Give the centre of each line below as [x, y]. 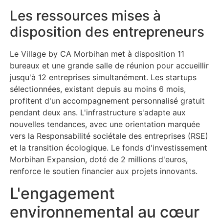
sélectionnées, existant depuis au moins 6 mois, [98, 89]
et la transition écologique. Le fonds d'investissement [109, 148]
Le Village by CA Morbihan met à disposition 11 [97, 54]
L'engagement [62, 193]
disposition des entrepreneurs [107, 32]
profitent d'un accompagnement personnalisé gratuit [107, 101]
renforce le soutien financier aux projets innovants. [104, 171]
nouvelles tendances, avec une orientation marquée [105, 124]
